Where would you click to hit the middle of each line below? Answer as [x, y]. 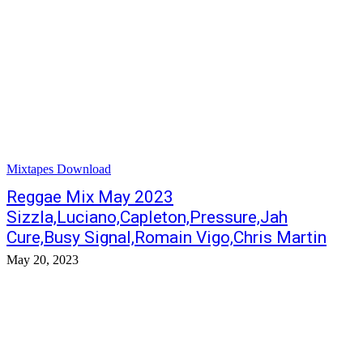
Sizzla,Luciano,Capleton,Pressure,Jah [147, 217]
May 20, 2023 [43, 260]
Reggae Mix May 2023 [90, 197]
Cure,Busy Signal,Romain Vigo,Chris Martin [167, 237]
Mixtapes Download [59, 169]
